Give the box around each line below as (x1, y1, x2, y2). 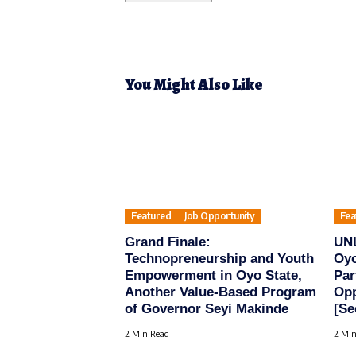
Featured (131, 210, 172, 222)
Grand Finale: (125, 234, 211, 250)
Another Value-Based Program (125, 284, 316, 300)
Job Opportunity (184, 210, 255, 222)
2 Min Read (125, 328, 169, 339)
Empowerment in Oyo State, (125, 268, 302, 283)
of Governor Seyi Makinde (125, 301, 288, 316)
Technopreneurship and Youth (125, 251, 314, 266)
